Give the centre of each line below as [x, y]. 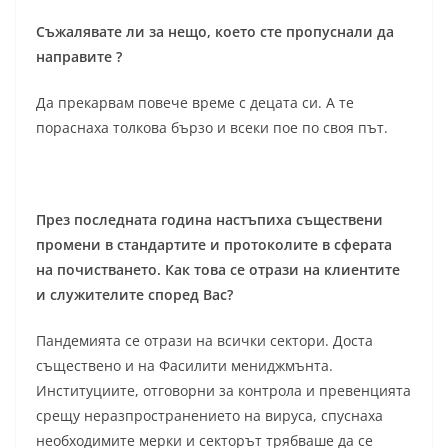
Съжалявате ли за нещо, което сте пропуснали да [215, 32]
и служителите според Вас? [134, 295]
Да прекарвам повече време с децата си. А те [195, 103]
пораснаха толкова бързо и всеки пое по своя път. [212, 128]
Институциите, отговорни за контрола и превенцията [223, 391]
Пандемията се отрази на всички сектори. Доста [204, 341]
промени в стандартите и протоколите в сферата [214, 245]
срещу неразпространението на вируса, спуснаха [209, 416]
